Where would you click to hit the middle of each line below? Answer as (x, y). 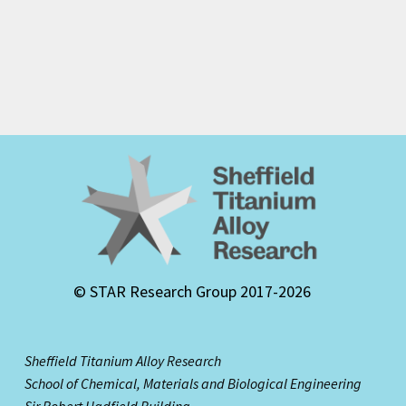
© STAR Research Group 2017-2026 (193, 291)
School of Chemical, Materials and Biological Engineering (193, 383)
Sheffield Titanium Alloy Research (123, 360)
